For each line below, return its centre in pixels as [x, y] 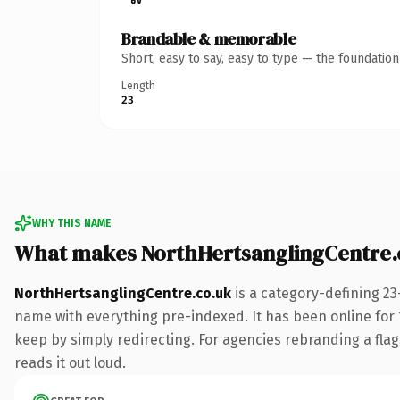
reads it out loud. [70, 362]
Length [138, 85]
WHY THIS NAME [71, 223]
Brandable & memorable [209, 38]
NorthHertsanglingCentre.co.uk [123, 293]
